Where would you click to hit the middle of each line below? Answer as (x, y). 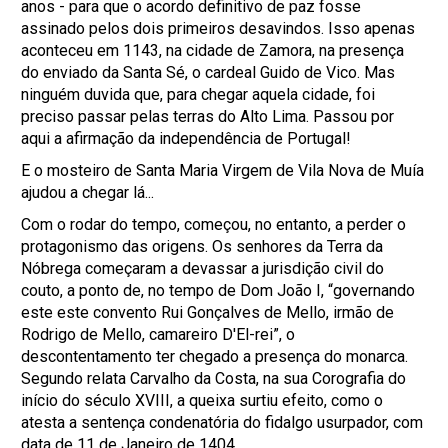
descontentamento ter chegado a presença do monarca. (215, 356)
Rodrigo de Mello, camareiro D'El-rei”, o (158, 334)
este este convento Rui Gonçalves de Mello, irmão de (208, 312)
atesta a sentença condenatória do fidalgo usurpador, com (222, 422)
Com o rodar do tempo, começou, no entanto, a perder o (214, 224)
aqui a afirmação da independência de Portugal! (186, 138)
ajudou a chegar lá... (88, 192)
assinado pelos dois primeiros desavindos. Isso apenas (218, 28)
